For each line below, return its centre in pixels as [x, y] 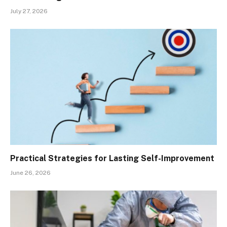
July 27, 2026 [29, 11]
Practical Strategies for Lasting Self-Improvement [112, 159]
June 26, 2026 [30, 173]
